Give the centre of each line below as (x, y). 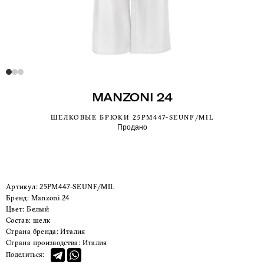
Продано (132, 127)
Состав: (19, 220)
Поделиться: (25, 255)
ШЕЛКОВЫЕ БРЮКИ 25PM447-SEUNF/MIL (132, 117)
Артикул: (22, 187)
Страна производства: (43, 242)
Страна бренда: (32, 231)
